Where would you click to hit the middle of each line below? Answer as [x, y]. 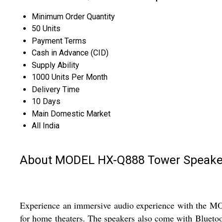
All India [46, 125]
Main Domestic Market [71, 113]
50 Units [46, 28]
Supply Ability [55, 65]
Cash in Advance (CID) [70, 53]
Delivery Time [56, 89]
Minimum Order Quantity [73, 16]
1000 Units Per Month [70, 77]
